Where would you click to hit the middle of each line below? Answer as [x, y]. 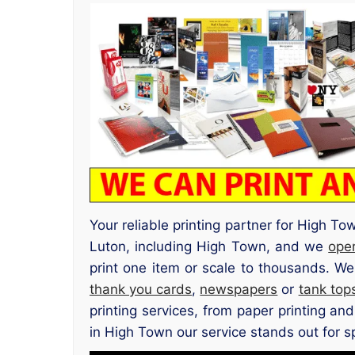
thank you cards [141, 289]
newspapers [239, 289]
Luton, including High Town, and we [209, 246]
